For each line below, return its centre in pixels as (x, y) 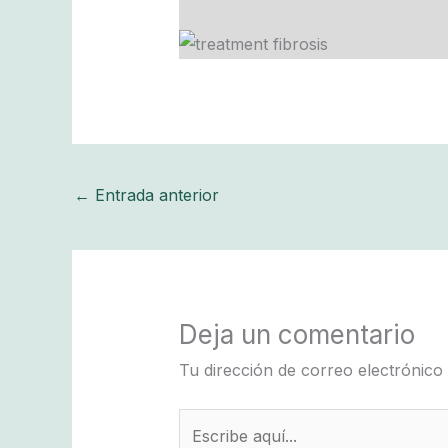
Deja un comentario (296, 334)
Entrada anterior (154, 195)
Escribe (205, 421)
